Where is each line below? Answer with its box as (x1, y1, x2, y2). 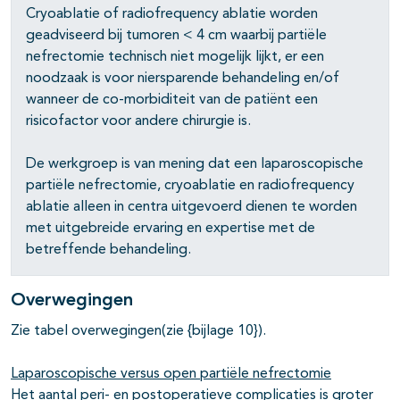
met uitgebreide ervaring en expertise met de (26, 221, 315, 237)
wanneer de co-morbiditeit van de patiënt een (26, 93, 318, 108)
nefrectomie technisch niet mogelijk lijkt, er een (26, 50, 324, 65)
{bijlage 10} (187, 324, 258, 339)
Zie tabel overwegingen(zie (11, 324, 187, 339)
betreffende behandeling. (26, 243, 191, 258)
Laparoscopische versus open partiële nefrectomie (11, 367, 331, 382)
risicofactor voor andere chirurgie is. (26, 114, 251, 129)
